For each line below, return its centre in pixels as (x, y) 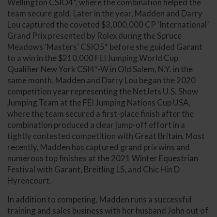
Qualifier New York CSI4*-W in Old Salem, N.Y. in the (100, 69)
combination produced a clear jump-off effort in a (96, 124)
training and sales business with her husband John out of (108, 211)
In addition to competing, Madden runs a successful (100, 200)
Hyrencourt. (29, 180)
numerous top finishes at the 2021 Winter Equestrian (103, 158)
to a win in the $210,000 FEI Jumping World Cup (93, 58)
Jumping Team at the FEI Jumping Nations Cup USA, (99, 102)
